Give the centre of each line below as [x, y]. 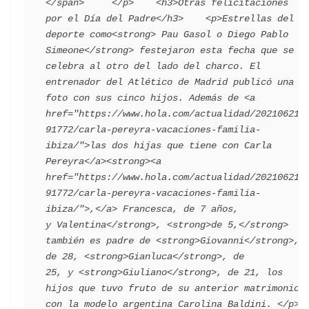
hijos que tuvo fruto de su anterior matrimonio [172, 288]
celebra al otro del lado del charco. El [153, 66]
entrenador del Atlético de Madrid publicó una [170, 82]
